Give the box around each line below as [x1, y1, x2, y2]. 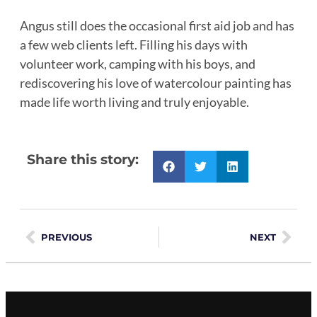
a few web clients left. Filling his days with [20, 37, 248, 53]
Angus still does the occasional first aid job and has [20, 18, 294, 34]
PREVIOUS [41, 231, 92, 243]
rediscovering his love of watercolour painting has [20, 75, 292, 91]
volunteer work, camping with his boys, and [20, 56, 255, 72]
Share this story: [27, 151, 139, 168]
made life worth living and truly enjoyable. [20, 94, 249, 110]
